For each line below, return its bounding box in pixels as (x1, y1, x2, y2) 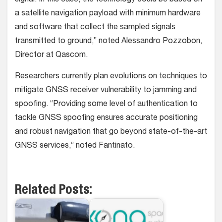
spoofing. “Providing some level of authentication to (15, 100, 198, 109)
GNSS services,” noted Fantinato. (15, 142, 135, 150)
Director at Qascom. (15, 51, 88, 59)
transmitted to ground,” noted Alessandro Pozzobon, (15, 37, 202, 46)
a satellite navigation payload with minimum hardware (15, 9, 201, 18)
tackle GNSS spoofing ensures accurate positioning (15, 114, 198, 122)
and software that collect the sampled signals (15, 23, 175, 32)
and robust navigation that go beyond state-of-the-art (15, 128, 207, 136)
